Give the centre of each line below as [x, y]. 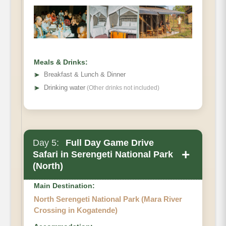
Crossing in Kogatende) [76, 210]
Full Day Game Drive [108, 143]
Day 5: [46, 143]
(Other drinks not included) [122, 88]
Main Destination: [64, 186]
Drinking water [65, 88]
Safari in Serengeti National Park [103, 155]
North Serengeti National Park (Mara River [108, 199]
